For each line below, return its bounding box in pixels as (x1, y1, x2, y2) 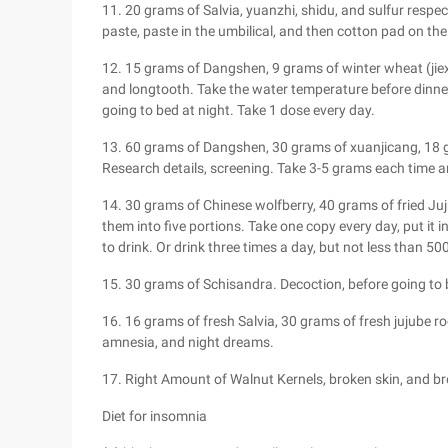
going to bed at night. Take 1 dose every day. (102, 102, 375, 118)
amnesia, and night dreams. (102, 334, 274, 350)
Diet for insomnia (102, 408, 207, 424)
